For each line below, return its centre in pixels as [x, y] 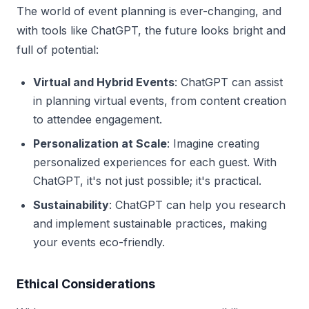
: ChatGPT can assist [229, 82]
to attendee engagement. [98, 119]
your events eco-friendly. [99, 242]
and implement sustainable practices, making [150, 223]
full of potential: [58, 49]
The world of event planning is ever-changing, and [149, 11]
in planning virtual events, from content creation [160, 100]
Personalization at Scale [100, 143]
